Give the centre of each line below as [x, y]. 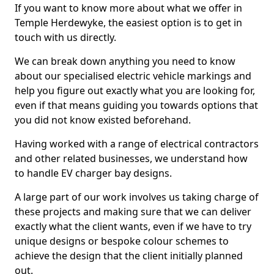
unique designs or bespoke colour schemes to [122, 241]
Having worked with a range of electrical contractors [137, 144]
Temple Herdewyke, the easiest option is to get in [128, 23]
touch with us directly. [65, 37]
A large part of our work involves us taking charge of [137, 197]
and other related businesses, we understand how [131, 158]
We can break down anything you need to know [125, 61]
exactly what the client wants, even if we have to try [133, 226]
